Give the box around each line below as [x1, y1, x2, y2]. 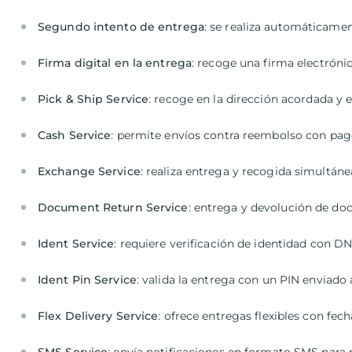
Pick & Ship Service [38, 92, 149, 106]
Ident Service [38, 236, 115, 251]
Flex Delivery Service [38, 309, 159, 323]
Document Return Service [38, 200, 189, 214]
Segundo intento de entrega [38, 20, 204, 34]
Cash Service [38, 128, 112, 142]
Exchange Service [38, 164, 141, 178]
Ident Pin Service [38, 273, 137, 287]
